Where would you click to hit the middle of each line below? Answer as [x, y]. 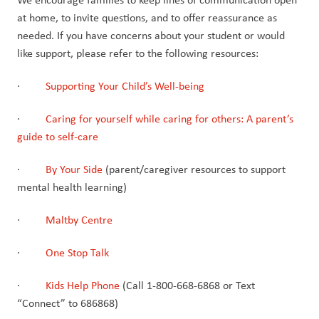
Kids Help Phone [83, 285]
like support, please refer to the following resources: [138, 53]
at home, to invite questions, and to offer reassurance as [147, 17]
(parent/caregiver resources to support [194, 169]
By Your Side [74, 169]
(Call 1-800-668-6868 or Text [187, 285]
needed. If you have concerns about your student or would [151, 35]
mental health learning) [72, 187]
